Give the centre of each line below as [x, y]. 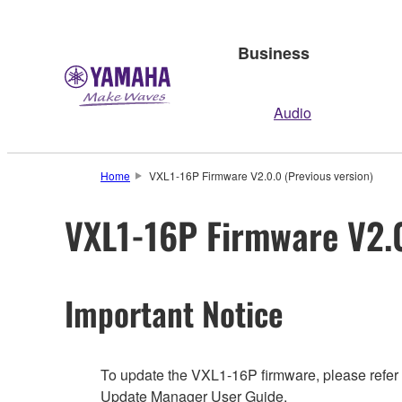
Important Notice [174, 312]
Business [274, 52]
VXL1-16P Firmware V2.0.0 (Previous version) [261, 175]
